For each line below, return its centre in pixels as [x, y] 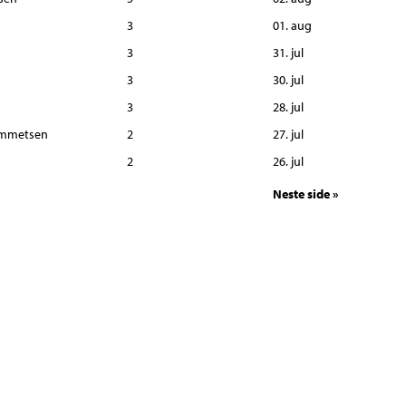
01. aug [293, 25]
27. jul [289, 134]
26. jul [289, 161]
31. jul [289, 53]
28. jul [289, 107]
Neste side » [306, 193]
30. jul [289, 80]
